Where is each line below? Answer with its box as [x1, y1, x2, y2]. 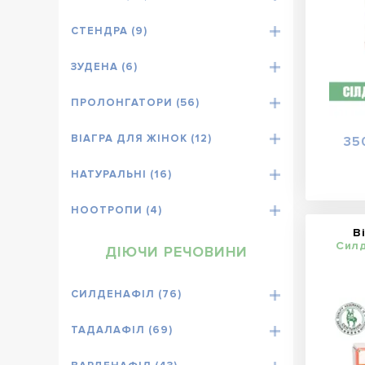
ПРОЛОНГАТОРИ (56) [71, 95, 200, 109]
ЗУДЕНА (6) [71, 59, 138, 73]
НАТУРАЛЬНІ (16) [71, 167, 172, 181]
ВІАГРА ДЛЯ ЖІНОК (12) [71, 131, 212, 145]
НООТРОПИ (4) [71, 203, 162, 217]
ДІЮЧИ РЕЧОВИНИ [104, 243, 248, 261]
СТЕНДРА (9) [71, 24, 147, 37]
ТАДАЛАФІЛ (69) [71, 323, 173, 337]
